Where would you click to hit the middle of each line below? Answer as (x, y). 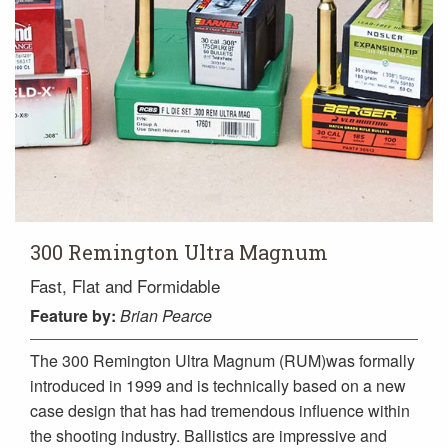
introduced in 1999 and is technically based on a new (218, 385)
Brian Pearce (166, 315)
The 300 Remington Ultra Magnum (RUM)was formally (222, 360)
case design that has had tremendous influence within (220, 410)
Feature (59, 315)
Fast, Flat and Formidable (125, 285)
